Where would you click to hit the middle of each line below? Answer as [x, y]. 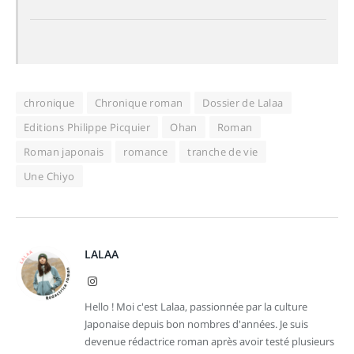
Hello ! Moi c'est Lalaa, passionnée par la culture [196, 306]
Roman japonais [64, 151]
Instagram [119, 280]
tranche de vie [223, 151]
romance [146, 151]
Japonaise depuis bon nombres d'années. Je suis [196, 324]
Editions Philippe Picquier [87, 127]
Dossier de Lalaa [243, 102]
